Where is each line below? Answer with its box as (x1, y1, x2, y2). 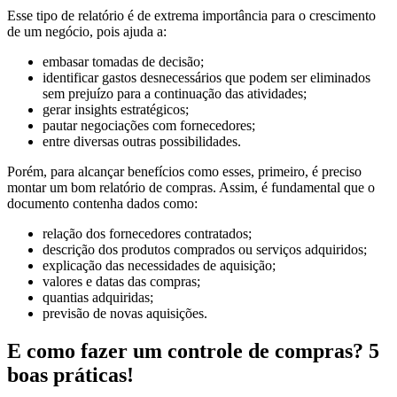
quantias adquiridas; (43, 290, 153, 306)
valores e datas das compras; (43, 274, 200, 290)
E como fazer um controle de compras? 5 (7, 339, 379, 362)
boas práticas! (7, 363, 134, 386)
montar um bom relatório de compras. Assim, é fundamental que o (7, 180, 375, 196)
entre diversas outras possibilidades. (43, 134, 241, 150)
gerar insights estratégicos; (43, 102, 189, 118)
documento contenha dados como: (7, 196, 198, 212)
